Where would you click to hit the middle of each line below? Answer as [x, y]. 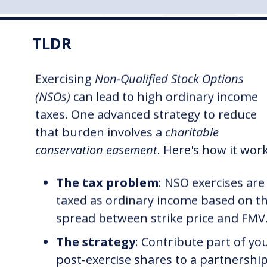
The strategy [96, 242]
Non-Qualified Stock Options [170, 79]
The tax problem [108, 183]
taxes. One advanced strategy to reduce [146, 114]
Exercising [65, 79]
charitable [192, 132]
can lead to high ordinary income [164, 97]
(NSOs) [53, 97]
